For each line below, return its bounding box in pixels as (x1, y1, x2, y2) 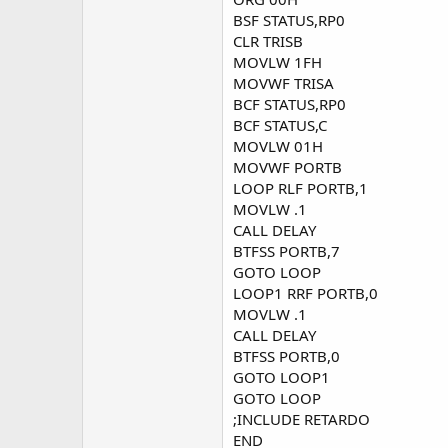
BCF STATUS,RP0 (233, 94, 346, 114)
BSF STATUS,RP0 (233, 10, 345, 30)
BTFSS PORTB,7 (233, 241, 340, 261)
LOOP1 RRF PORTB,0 (233, 283, 378, 303)
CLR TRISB (233, 31, 303, 51)
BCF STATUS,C (233, 115, 327, 135)
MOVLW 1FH (233, 52, 322, 72)
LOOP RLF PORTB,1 (233, 178, 368, 198)
